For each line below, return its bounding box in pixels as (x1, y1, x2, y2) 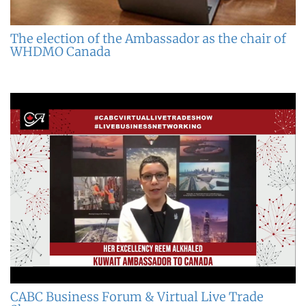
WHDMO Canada (10, 44, 111, 60)
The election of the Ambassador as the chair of (10, 31, 286, 47)
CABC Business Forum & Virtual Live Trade (10, 288, 264, 305)
